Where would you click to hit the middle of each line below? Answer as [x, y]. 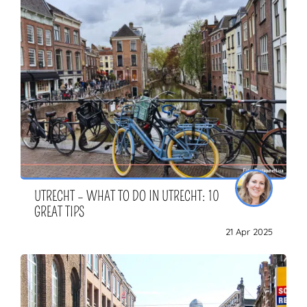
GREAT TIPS [59, 212]
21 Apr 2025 [249, 232]
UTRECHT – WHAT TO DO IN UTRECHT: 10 [127, 196]
